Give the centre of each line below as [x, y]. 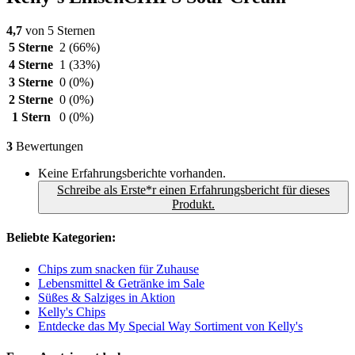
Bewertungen [48, 147]
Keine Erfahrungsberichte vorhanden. [132, 174]
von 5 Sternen [59, 31]
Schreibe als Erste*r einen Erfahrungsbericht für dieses [193, 190]
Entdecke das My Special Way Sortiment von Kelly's [170, 326]
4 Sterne [31, 65]
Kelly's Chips [72, 311]
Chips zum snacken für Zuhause [118, 269]
